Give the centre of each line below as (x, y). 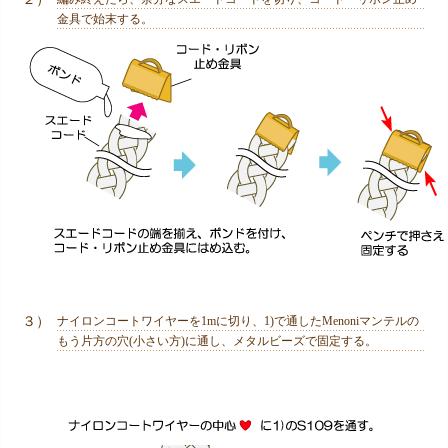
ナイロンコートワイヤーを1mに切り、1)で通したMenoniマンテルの (238, 320)
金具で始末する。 (105, 18)
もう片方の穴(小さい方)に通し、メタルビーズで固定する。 (217, 340)
